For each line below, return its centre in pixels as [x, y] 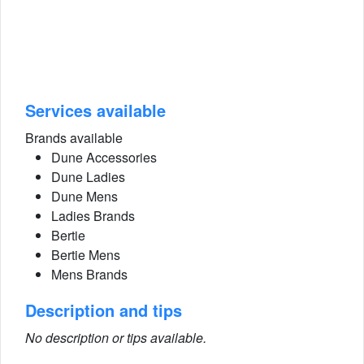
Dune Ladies [88, 177]
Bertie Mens [86, 255]
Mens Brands [89, 274]
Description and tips [104, 310]
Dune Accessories [104, 157]
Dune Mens [84, 196]
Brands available [74, 138]
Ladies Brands [93, 216]
